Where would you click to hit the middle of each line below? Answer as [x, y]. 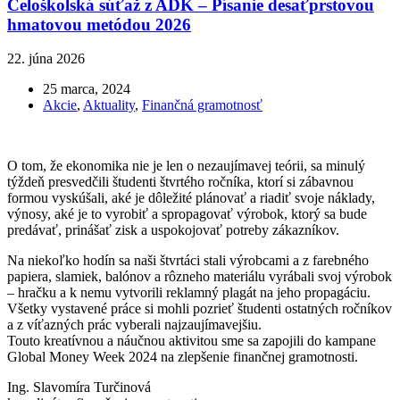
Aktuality [109, 105]
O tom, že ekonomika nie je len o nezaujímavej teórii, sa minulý [186, 166]
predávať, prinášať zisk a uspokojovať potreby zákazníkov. [173, 230]
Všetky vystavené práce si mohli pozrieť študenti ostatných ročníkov [200, 309]
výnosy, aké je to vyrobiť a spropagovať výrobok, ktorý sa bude [187, 214]
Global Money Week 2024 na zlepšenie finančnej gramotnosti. [183, 357]
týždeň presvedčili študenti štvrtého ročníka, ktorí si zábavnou [180, 182]
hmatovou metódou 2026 [99, 24]
